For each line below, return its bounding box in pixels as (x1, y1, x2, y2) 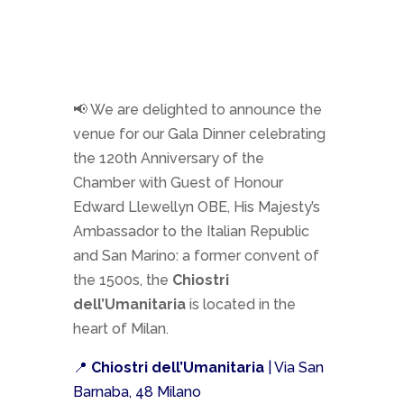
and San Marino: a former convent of (72, 247, 319, 265)
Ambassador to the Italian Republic (72, 223, 309, 241)
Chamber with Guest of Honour (72, 174, 283, 192)
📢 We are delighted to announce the (72, 101, 322, 119)
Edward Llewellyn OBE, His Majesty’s (72, 198, 320, 216)
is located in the (185, 296, 296, 314)
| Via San (263, 359, 324, 377)
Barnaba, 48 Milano (72, 383, 201, 401)
